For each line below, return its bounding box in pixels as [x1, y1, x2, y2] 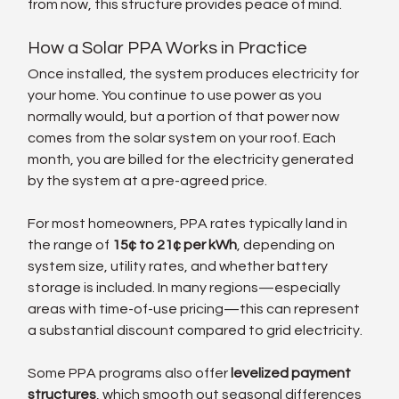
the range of [28, 237, 113, 252]
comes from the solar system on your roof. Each [28, 130, 339, 145]
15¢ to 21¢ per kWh [112, 237, 238, 252]
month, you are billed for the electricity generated [28, 151, 357, 167]
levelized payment [231, 365, 354, 380]
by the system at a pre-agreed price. [28, 173, 268, 188]
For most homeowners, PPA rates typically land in [28, 216, 351, 231]
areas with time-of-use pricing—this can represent [28, 301, 363, 316]
